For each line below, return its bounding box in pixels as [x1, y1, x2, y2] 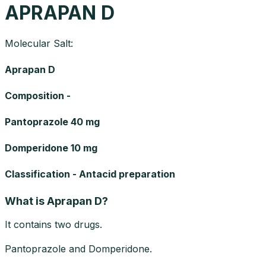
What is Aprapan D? [5, 194, 108, 207]
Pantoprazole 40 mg [5, 115, 100, 128]
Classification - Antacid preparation [5, 167, 175, 180]
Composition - [5, 89, 71, 102]
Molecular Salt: [5, 37, 73, 49]
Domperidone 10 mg [5, 141, 97, 154]
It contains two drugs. [5, 218, 102, 230]
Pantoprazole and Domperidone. [5, 242, 152, 255]
